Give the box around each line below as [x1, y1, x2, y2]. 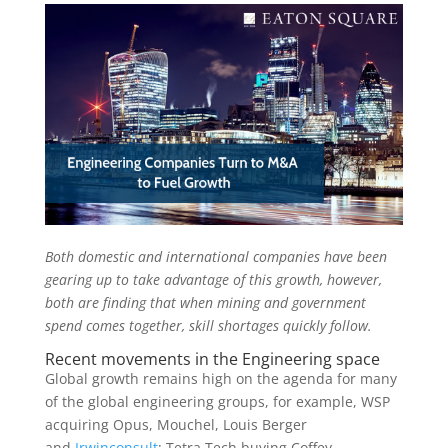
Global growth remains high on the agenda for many [44, 368, 397, 388]
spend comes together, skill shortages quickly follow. [44, 315, 372, 335]
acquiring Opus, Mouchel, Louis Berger [44, 414, 307, 434]
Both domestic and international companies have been [44, 246, 387, 266]
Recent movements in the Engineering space [44, 347, 380, 370]
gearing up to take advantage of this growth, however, [44, 269, 382, 289]
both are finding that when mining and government [44, 292, 366, 312]
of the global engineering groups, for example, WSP [44, 391, 390, 411]
